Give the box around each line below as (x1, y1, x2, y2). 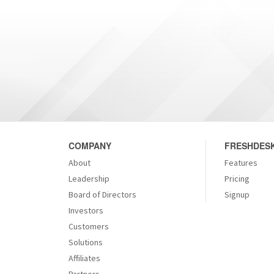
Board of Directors (68, 188, 136, 200)
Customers (68, 220, 109, 232)
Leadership (68, 172, 109, 184)
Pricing (224, 172, 250, 184)
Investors (68, 204, 103, 216)
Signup (224, 188, 250, 200)
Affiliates (68, 252, 100, 264)
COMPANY (68, 139, 111, 152)
